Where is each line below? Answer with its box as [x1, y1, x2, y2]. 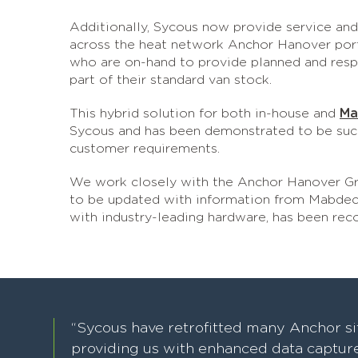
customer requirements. [70, 142, 220, 155]
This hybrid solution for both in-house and [70, 107, 340, 120]
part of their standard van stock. [70, 74, 272, 86]
